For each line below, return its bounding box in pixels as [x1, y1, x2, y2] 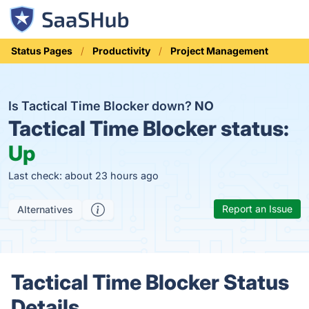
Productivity [92, 45, 150, 57]
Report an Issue [222, 203, 292, 215]
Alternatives [17, 203, 73, 215]
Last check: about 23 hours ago [8, 170, 159, 181]
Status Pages [11, 45, 72, 57]
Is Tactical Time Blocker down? [8, 99, 195, 113]
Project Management [170, 45, 268, 57]
